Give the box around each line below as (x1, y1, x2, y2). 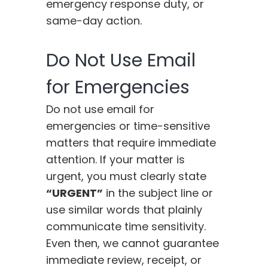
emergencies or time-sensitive (46, 118, 211, 134)
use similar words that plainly (46, 202, 203, 218)
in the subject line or (103, 185, 214, 201)
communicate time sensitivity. (46, 219, 206, 234)
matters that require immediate (46, 135, 217, 151)
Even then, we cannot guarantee (46, 236, 220, 251)
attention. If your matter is (46, 152, 185, 167)
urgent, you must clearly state (46, 169, 207, 184)
